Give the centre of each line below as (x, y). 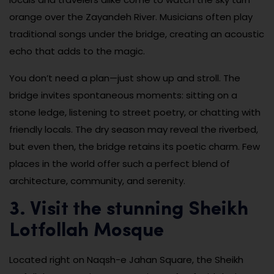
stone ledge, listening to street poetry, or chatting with (135, 112)
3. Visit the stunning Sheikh (129, 209)
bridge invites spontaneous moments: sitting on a (123, 95)
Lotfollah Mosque (87, 231)
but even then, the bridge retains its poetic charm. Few (135, 146)
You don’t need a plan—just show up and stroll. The (125, 78)
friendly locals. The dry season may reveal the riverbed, (134, 129)
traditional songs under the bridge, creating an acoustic (137, 34)
